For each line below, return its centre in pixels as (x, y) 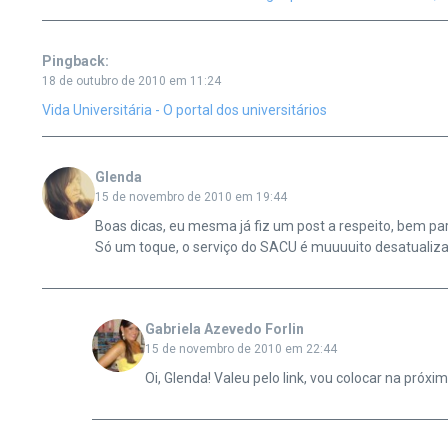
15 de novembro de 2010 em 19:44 (190, 197)
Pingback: (75, 61)
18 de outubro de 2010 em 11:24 (131, 81)
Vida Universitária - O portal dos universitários (184, 110)
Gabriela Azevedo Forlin (224, 329)
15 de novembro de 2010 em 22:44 (240, 349)
